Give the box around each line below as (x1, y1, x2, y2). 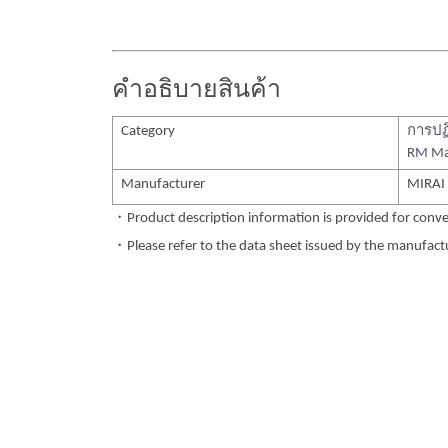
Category (121, 123, 175, 139)
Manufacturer (121, 176, 205, 192)
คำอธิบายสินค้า (112, 77, 281, 103)
